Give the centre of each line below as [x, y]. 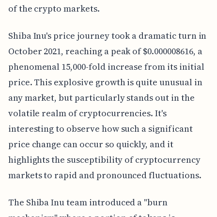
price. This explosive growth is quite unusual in [105, 82]
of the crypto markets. [54, 9]
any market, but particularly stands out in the [101, 98]
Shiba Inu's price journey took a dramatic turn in [107, 36]
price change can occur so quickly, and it [91, 144]
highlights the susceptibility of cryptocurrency [104, 160]
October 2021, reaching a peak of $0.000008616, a [105, 51]
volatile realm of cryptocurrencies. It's [87, 113]
